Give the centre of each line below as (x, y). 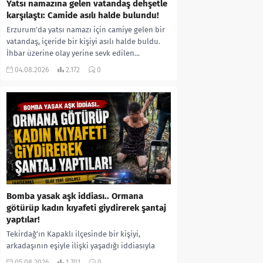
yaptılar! (23, 220)
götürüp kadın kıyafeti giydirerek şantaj (86, 208)
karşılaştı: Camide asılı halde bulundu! (83, 15)
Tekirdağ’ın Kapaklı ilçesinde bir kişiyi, (73, 234)
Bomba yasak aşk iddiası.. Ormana (75, 196)
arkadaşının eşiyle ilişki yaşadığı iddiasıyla (81, 246)
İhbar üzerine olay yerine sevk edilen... (73, 53)
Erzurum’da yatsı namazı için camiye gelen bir (86, 29)
